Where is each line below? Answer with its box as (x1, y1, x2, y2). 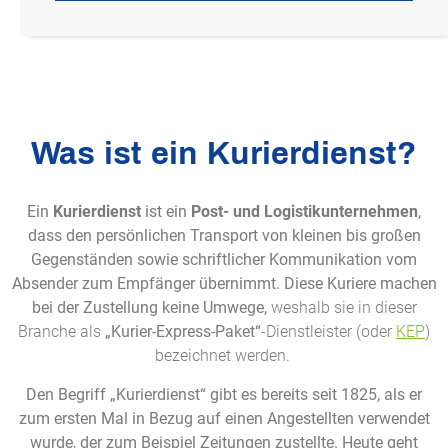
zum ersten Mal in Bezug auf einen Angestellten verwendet (18, 408, 430, 428)
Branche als (18, 322, 105, 342)
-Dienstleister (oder (261, 322, 396, 342)
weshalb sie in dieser (270, 298, 417, 318)
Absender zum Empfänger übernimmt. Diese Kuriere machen (11, 274, 437, 294)
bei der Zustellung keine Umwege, (31, 298, 271, 318)
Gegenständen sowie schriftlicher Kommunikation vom (31, 250, 417, 270)
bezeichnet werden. (154, 346, 294, 366)
